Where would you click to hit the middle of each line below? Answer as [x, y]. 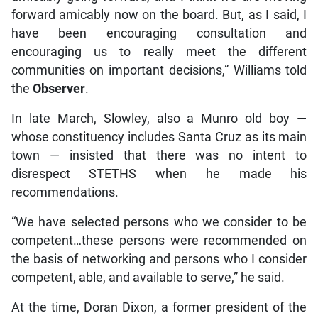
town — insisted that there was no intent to [159, 156]
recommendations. [65, 193]
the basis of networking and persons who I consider [159, 259]
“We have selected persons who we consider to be [159, 223]
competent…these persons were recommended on [159, 241]
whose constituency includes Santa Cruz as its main [159, 137]
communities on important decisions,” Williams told [159, 71]
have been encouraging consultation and [159, 34]
